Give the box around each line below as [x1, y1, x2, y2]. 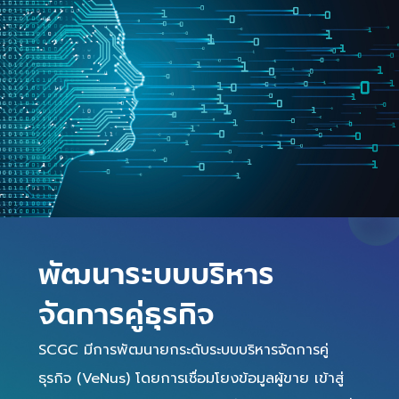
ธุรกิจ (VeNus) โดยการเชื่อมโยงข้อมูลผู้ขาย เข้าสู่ [38, 367, 345, 390]
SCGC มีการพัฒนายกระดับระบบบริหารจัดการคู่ [38, 338, 330, 362]
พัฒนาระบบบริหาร [38, 252, 275, 299]
